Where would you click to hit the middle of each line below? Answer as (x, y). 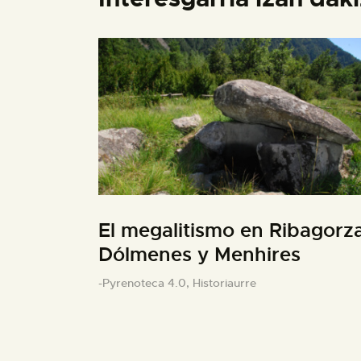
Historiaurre (224, 282)
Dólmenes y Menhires (199, 255)
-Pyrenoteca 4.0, (145, 282)
